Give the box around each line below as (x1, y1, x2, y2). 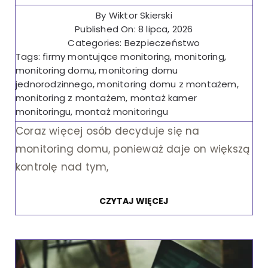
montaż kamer (130, 92, 197, 105)
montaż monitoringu (75, 105, 169, 118)
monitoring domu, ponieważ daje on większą (15, 142, 250, 157)
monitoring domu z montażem (97, 78, 237, 91)
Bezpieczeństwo (124, 36, 200, 50)
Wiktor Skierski (108, 9, 172, 22)
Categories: (68, 36, 124, 50)
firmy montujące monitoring (42, 50, 170, 63)
